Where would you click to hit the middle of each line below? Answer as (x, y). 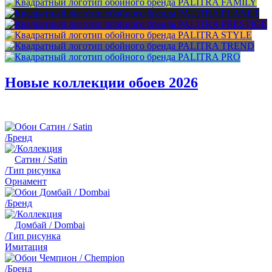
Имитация (26, 246)
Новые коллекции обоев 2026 (101, 82)
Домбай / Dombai (50, 225)
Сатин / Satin (41, 159)
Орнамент (26, 181)
